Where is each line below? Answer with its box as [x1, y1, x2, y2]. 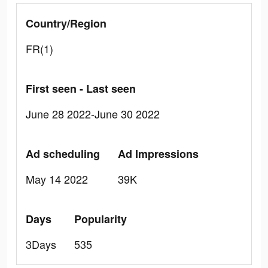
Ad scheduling [26, 146, 100, 162]
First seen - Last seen [26, 81, 136, 96]
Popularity [74, 211, 127, 227]
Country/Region [26, 16, 106, 31]
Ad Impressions [118, 146, 199, 162]
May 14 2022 [26, 171, 88, 187]
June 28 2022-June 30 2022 [26, 106, 160, 121]
